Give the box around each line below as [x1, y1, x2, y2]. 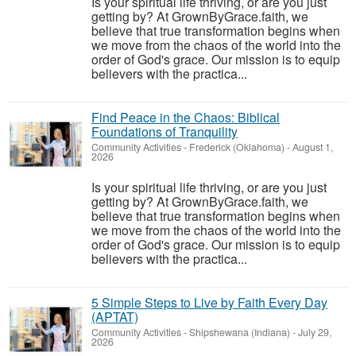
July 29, [296, 325, 331, 339]
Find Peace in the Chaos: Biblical [91, 108, 280, 126]
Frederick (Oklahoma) [189, 140, 284, 154]
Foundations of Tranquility [91, 122, 238, 141]
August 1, [290, 140, 333, 154]
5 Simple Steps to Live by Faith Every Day [91, 293, 327, 311]
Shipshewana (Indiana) [189, 325, 290, 339]
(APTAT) [91, 308, 138, 326]
